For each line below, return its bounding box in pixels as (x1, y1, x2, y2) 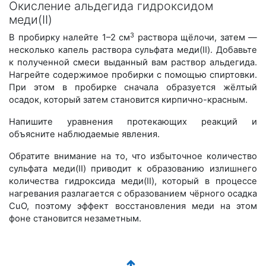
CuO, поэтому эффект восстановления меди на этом (9, 201, 257, 212)
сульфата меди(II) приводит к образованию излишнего (9, 163, 257, 175)
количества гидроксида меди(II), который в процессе (9, 176, 257, 187)
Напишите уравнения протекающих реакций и (9, 116, 257, 128)
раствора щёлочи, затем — (134, 32, 257, 43)
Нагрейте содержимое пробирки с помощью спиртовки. (9, 69, 257, 81)
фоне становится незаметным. (9, 213, 141, 224)
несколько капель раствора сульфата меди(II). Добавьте (9, 45, 257, 56)
